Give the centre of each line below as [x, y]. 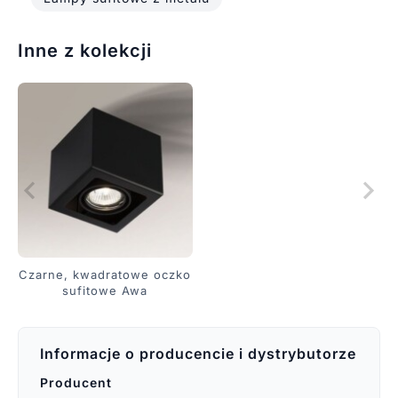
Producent [76, 382]
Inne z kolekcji [84, 50]
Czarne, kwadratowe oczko [105, 274]
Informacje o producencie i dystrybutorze [198, 353]
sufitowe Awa [105, 290]
